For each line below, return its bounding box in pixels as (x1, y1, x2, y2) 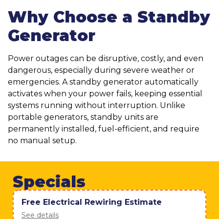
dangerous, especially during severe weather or (8, 65, 195, 75)
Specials (13, 172, 86, 192)
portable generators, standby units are (8, 112, 158, 122)
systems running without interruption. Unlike (8, 100, 185, 110)
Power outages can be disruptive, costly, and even (8, 53, 203, 63)
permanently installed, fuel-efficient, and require (8, 124, 199, 133)
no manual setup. (8, 135, 77, 145)
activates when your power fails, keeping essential (8, 88, 202, 98)
